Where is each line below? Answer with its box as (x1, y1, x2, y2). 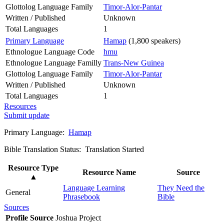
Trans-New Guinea (103, 58, 164, 67)
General (5, 187, 30, 196)
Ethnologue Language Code (5, 47, 94, 56)
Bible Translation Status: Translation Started (4, 144, 144, 153)
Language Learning (63, 183, 125, 192)
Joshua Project (55, 213, 103, 222)
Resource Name (82, 167, 136, 176)
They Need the (157, 183, 204, 192)
